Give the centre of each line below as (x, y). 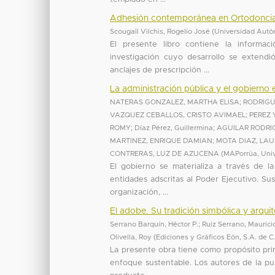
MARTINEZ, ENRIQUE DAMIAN (161, 141)
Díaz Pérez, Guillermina (174, 128)
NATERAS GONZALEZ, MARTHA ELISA (175, 102)
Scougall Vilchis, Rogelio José (160, 31)
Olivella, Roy (131, 237)
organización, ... (139, 192)
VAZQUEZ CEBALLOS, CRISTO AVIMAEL (178, 115)
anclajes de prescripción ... (160, 70)
